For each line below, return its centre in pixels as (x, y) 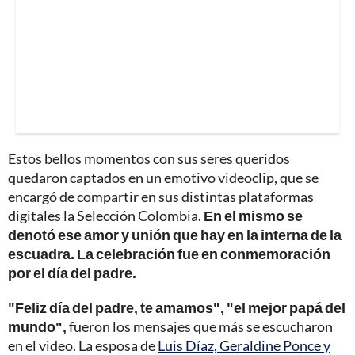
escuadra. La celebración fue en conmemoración (169, 253)
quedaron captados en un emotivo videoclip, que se (163, 177)
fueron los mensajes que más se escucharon (200, 326)
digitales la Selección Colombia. (106, 215)
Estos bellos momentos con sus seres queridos (149, 158)
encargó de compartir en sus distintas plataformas (161, 196)
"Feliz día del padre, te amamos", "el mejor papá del (177, 307)
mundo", (37, 326)
